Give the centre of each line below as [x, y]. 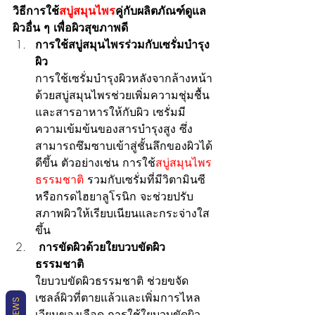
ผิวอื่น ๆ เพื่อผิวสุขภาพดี [70, 28]
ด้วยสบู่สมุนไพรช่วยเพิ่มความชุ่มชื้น [122, 95]
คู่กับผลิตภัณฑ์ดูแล [161, 11]
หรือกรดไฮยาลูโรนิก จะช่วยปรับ [114, 197]
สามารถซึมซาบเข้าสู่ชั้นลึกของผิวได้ [124, 146]
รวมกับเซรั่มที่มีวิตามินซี [146, 180]
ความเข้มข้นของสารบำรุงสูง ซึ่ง [114, 129]
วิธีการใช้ [36, 11]
